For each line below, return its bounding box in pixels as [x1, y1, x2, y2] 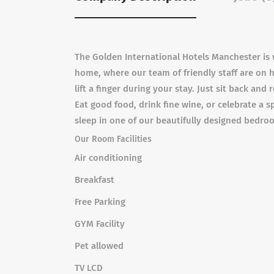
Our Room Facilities [75, 134, 152, 144]
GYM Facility [75, 218, 125, 229]
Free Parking [75, 196, 125, 207]
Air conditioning [75, 152, 142, 163]
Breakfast [75, 174, 114, 185]
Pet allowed [75, 240, 124, 251]
